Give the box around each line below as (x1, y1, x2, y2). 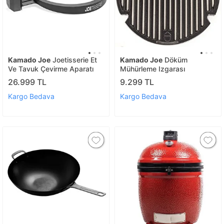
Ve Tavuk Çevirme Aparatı (8, 64, 93, 73)
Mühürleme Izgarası (120, 64, 185, 73)
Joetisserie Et (50, 55, 97, 64)
